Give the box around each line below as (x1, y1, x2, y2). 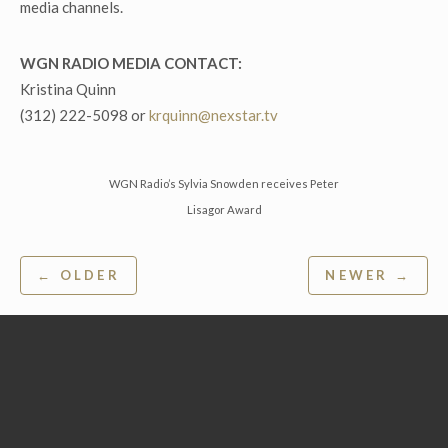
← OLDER (37, 267, 120, 284)
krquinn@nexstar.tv (149, 106, 278, 124)
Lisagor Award (186, 203, 262, 217)
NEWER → (325, 267, 411, 284)
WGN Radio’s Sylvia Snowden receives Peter (109, 177, 339, 191)
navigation (19, 288, 148, 322)
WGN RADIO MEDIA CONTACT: (20, 54, 242, 72)
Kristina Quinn (20, 80, 116, 98)
